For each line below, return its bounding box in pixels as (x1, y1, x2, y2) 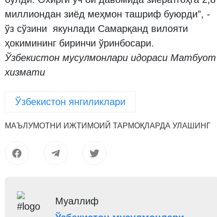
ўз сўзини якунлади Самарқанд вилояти (5, 23, 188, 34)
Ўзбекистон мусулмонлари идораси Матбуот (5, 52, 216, 63)
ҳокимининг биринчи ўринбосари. (5, 38, 154, 48)
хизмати (5, 67, 45, 77)
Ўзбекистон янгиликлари (15, 96, 125, 107)
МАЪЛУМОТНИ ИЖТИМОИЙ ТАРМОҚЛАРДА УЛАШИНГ (5, 122, 211, 130)
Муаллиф (55, 196, 99, 206)
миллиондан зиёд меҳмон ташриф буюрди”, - (5, 9, 210, 19)
